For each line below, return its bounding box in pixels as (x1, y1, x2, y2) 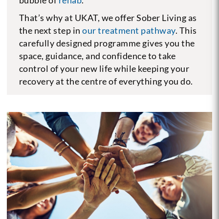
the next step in (19, 24, 83, 36)
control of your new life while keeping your (19, 63, 190, 74)
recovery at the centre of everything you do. (19, 75, 193, 87)
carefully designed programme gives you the (19, 37, 195, 48)
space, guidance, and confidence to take (19, 50, 176, 61)
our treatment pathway (82, 24, 175, 36)
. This (175, 24, 197, 36)
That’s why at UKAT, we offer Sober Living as (19, 12, 197, 23)
